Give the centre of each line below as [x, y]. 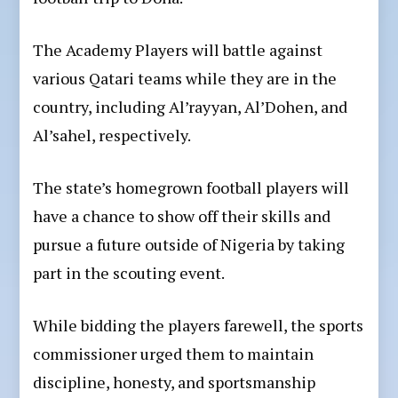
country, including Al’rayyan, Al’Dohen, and [191, 106]
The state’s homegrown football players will [191, 187]
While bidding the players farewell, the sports [199, 325]
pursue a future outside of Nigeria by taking [189, 244]
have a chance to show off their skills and [182, 215]
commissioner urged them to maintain [174, 353]
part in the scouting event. [129, 272]
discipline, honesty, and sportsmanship [175, 382]
